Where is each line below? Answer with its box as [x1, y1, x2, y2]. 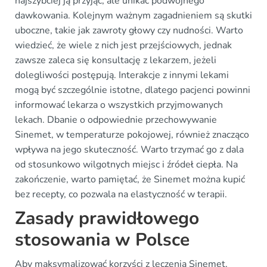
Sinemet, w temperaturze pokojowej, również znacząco [15, 128, 249, 141]
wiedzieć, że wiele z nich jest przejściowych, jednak [15, 38, 232, 52]
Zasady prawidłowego [15, 206, 199, 231]
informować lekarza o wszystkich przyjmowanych [15, 98, 223, 111]
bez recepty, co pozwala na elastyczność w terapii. [15, 187, 227, 201]
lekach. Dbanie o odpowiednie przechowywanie [15, 113, 217, 126]
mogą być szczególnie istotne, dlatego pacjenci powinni [15, 83, 250, 97]
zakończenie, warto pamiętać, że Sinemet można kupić [15, 172, 245, 186]
